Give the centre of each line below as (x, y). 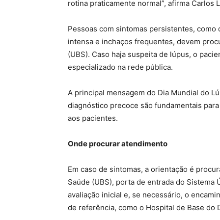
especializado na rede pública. (120, 67)
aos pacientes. (93, 118)
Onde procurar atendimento (118, 143)
